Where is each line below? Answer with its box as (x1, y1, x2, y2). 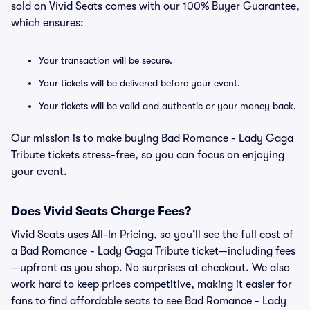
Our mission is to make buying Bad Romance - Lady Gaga (11, 132, 293, 145)
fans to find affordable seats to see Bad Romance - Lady (11, 295, 286, 307)
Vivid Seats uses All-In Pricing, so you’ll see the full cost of (11, 228, 293, 241)
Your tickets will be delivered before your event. (39, 77, 240, 89)
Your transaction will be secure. (39, 55, 172, 66)
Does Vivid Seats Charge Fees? (11, 204, 191, 218)
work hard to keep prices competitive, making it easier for (11, 278, 292, 291)
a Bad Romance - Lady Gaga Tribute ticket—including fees (11, 245, 295, 257)
